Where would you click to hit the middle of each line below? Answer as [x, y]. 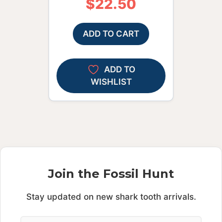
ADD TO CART [111, 34]
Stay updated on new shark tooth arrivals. [111, 197]
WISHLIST [111, 82]
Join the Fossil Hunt [111, 174]
